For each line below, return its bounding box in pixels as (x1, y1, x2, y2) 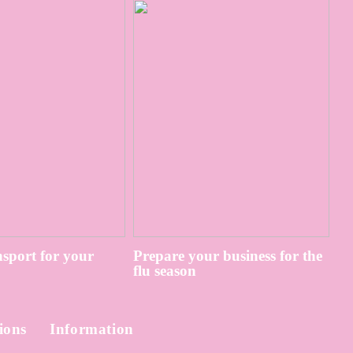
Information (50, 320, 134, 337)
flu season (133, 262, 197, 280)
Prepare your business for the (133, 247, 323, 265)
